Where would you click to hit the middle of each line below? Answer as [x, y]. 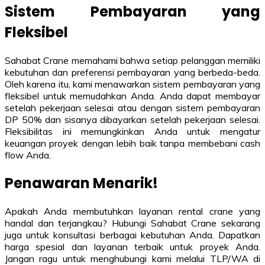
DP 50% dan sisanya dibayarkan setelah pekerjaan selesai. [132, 120]
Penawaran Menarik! [81, 183]
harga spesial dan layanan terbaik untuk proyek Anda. [132, 247]
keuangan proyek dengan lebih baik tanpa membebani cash [132, 143]
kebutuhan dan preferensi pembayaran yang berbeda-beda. [132, 72]
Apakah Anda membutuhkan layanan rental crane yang [132, 211]
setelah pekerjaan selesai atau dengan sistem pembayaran [132, 108]
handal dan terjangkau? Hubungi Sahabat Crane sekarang [132, 223]
